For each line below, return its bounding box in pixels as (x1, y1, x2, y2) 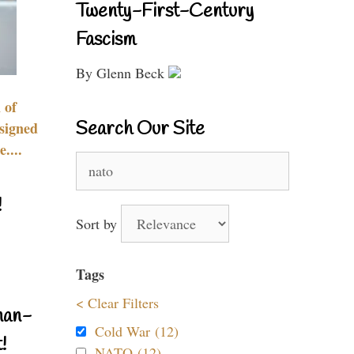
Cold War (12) (95, 322, 179, 341)
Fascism (76, 28, 136, 53)
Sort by (76, 214, 121, 233)
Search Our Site (76, 117, 205, 142)
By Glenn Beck (76, 63, 168, 82)
